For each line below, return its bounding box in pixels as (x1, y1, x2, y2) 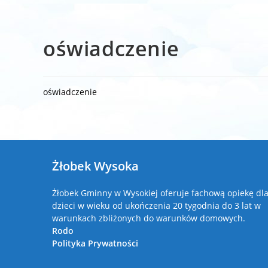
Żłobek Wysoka (52, 157, 139, 174)
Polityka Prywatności (52, 237, 138, 249)
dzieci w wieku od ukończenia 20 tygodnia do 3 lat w (52, 199, 261, 211)
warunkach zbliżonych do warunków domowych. (52, 212, 245, 224)
